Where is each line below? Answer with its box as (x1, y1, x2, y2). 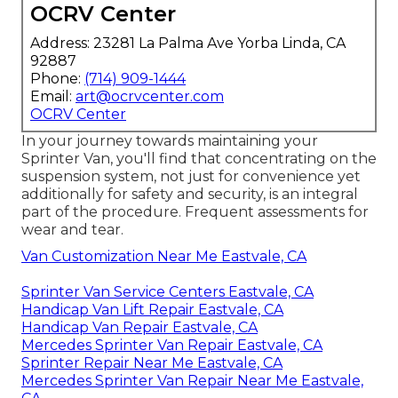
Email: (30, 88, 76, 106)
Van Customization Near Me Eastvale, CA (21, 248, 306, 266)
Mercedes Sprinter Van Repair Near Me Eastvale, (21, 372, 363, 390)
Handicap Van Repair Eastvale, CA (21, 319, 258, 337)
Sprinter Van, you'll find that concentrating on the (21, 150, 377, 168)
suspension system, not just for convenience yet (21, 168, 361, 186)
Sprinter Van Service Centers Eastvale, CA (21, 283, 314, 301)
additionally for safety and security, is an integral (21, 186, 358, 203)
